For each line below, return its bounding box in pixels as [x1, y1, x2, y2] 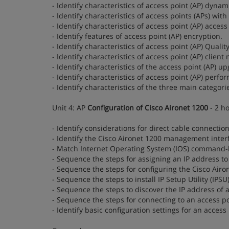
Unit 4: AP [52, 103, 87, 112]
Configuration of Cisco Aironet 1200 [87, 103, 208, 112]
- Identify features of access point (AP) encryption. [52, 31, 222, 41]
